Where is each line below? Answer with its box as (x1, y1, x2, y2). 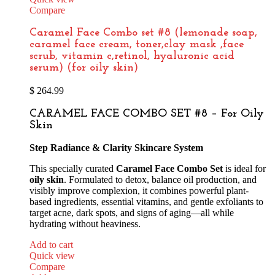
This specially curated (29, 163, 116, 174)
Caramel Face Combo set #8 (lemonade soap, (29, 27, 257, 39)
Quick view (29, 250, 75, 261)
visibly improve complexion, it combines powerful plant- (29, 185, 249, 196)
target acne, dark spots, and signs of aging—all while (29, 207, 234, 219)
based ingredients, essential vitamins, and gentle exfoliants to (29, 196, 263, 207)
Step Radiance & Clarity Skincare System (29, 142, 203, 153)
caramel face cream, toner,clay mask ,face (29, 39, 244, 51)
